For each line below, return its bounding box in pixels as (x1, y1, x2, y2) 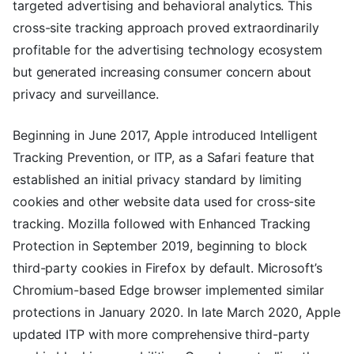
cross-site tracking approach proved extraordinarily (13, 20, 319, 36)
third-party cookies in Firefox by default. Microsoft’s (13, 260, 322, 277)
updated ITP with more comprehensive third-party (13, 326, 311, 343)
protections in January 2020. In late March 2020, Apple (13, 304, 341, 321)
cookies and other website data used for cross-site (13, 194, 315, 210)
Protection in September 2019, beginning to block (13, 238, 308, 254)
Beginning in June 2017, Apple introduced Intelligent (13, 127, 318, 144)
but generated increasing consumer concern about (13, 64, 312, 81)
